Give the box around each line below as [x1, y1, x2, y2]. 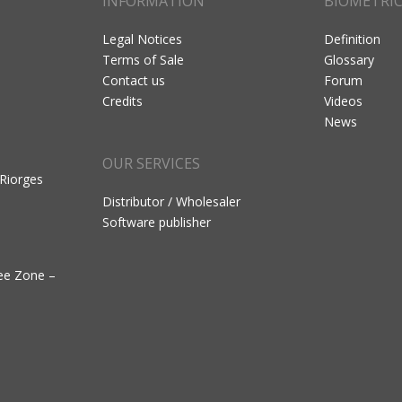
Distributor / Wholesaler [102, 192, 240, 210]
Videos [324, 92, 363, 109]
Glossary [324, 50, 374, 68]
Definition [324, 30, 380, 48]
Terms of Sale [102, 50, 184, 68]
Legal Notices [102, 30, 182, 48]
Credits [102, 92, 143, 109]
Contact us [102, 71, 165, 89]
